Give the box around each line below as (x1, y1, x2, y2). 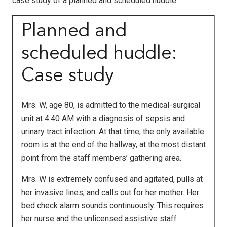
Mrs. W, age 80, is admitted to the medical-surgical (21, 100, 200, 110)
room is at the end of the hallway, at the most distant (21, 139, 206, 149)
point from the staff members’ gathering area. (21, 153, 181, 163)
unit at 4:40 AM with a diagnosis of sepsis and (21, 113, 185, 123)
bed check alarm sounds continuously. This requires (21, 200, 204, 210)
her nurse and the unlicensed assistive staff (21, 213, 177, 223)
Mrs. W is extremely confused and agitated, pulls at (21, 174, 203, 184)
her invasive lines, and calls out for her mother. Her (21, 187, 199, 197)
